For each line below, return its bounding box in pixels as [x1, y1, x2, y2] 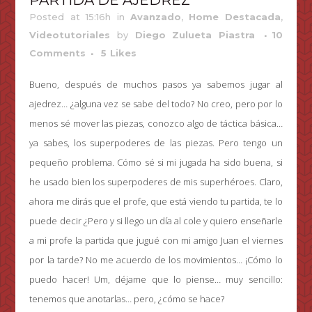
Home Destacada [189, 11, 281, 23]
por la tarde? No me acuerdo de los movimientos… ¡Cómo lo [29, 253, 283, 267]
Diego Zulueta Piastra [134, 29, 255, 41]
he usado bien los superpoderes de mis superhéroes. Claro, [29, 175, 283, 189]
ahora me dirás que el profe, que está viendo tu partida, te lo [29, 195, 283, 208]
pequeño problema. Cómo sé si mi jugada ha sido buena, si [29, 156, 283, 169]
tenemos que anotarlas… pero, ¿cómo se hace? [29, 292, 225, 306]
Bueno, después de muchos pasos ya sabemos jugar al [29, 78, 283, 91]
